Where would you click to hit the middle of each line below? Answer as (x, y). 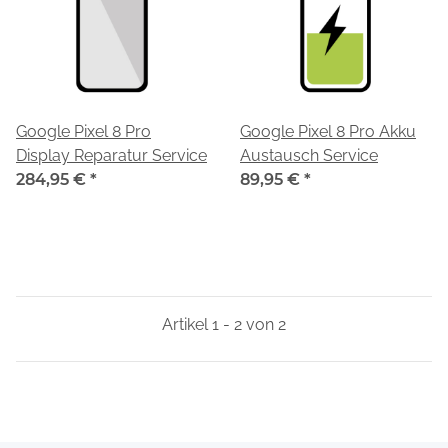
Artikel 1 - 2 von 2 (224, 324)
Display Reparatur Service (111, 155)
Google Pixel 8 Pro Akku (328, 131)
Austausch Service (309, 155)
